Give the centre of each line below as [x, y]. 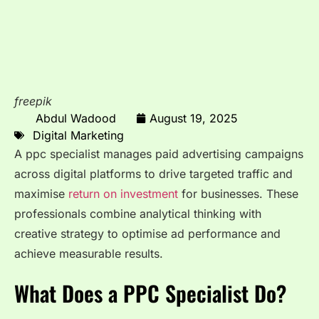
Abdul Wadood [76, 118]
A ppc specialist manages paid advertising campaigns [159, 154]
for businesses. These [238, 194]
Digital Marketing [78, 136]
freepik [33, 101]
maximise [41, 194]
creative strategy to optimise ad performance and [147, 234]
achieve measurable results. [89, 254]
